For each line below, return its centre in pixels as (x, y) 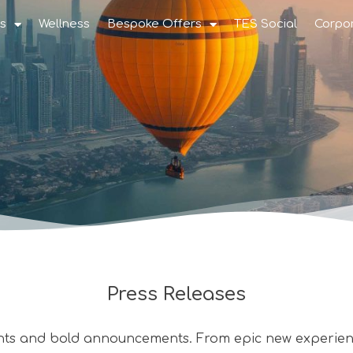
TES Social (265, 24)
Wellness (64, 24)
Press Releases (176, 294)
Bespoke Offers (154, 24)
